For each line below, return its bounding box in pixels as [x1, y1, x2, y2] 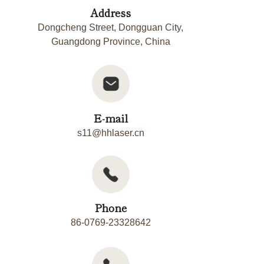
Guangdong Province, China [51, 36, 170, 47]
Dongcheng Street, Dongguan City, [38, 22, 183, 32]
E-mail [93, 110, 128, 126]
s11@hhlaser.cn [77, 128, 144, 138]
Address [90, 4, 131, 20]
